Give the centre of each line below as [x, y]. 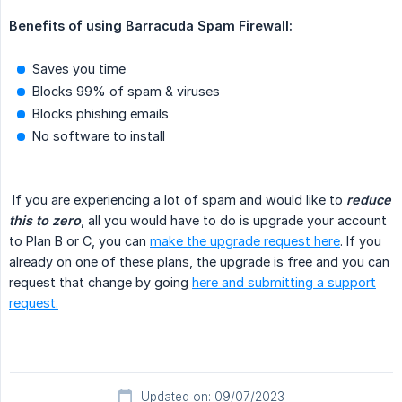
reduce [369, 200]
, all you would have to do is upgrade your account [234, 221]
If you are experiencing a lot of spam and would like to [178, 200]
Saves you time [79, 69]
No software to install [99, 136]
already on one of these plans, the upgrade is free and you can [199, 262]
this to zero [45, 221]
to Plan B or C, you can [79, 241]
